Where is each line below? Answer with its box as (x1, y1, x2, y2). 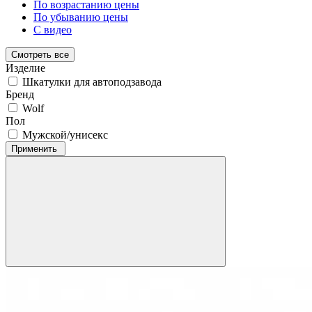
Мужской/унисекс (22, 128, 108, 141)
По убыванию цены (33, 10, 128, 23)
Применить (11, 143, 60, 154)
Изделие (6, 61, 45, 74)
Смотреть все (11, 49, 69, 60)
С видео (33, 23, 72, 36)
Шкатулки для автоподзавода (22, 75, 162, 88)
